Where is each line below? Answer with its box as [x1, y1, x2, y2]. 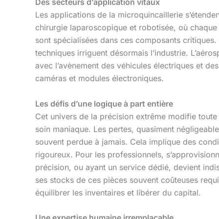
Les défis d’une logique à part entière [35, 98, 173, 109]
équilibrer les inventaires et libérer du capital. [35, 187, 201, 197]
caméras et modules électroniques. [35, 73, 164, 83]
